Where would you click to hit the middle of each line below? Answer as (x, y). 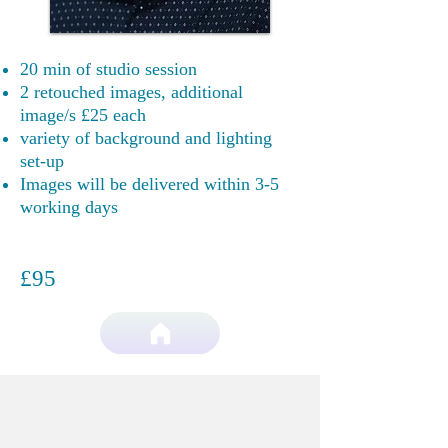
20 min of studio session (111, 69)
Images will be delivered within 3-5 (149, 184)
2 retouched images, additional (131, 92)
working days (69, 207)
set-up (42, 161)
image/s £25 (64, 115)
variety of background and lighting (146, 138)
